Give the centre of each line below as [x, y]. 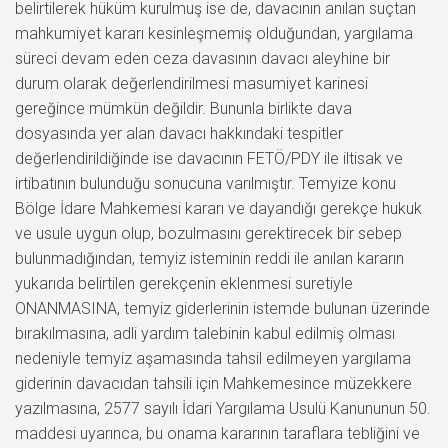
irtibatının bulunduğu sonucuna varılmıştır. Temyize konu [205, 183]
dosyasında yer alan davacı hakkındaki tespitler [179, 133]
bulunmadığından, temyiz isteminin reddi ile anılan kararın [209, 258]
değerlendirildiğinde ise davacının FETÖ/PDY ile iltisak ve [209, 158]
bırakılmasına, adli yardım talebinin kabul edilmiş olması [205, 333]
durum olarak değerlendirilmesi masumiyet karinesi [191, 83]
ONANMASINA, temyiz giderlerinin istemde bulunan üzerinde [222, 308]
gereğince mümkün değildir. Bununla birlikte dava [183, 108]
